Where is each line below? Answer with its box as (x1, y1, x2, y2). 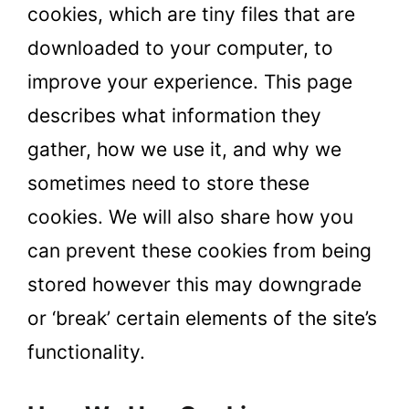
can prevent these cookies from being (27, 238, 372, 262)
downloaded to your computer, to (27, 36, 333, 59)
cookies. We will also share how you (27, 204, 353, 228)
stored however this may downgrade (27, 272, 362, 296)
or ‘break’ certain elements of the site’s (27, 306, 377, 330)
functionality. (27, 340, 145, 363)
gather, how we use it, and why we (27, 137, 341, 161)
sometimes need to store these (27, 171, 309, 194)
